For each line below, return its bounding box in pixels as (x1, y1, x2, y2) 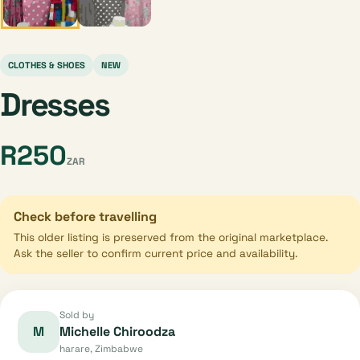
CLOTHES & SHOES (8, 59, 85, 71)
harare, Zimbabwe (59, 342, 143, 355)
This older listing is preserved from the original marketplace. (14, 231, 328, 244)
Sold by (59, 309, 94, 321)
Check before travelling (14, 208, 157, 225)
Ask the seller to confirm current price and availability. (14, 247, 297, 260)
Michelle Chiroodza (59, 323, 175, 340)
